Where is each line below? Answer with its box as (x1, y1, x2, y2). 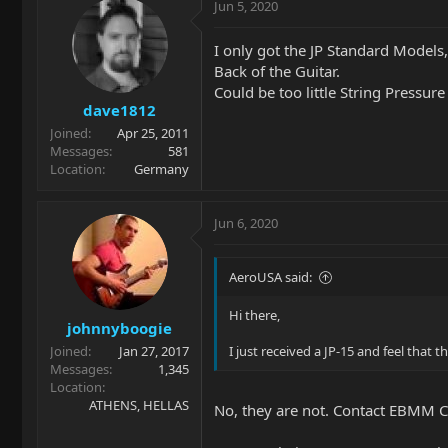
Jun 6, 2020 (214, 214, 278, 232)
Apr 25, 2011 (117, 124, 189, 142)
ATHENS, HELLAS (89, 395, 189, 414)
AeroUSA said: (229, 268, 312, 286)
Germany (134, 160, 189, 178)
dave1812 (83, 100, 156, 120)
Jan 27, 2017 (119, 341, 189, 360)
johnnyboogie (67, 317, 172, 338)
